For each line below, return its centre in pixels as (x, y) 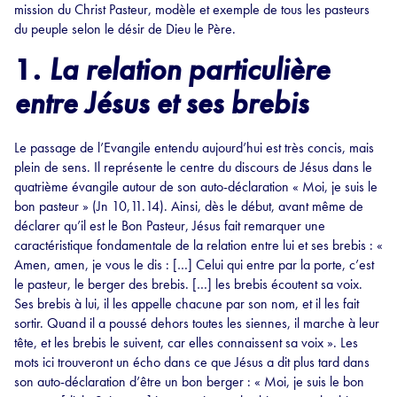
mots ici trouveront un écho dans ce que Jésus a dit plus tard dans (192, 362)
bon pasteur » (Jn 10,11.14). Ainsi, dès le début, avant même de (189, 206)
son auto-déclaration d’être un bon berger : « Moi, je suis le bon (189, 382)
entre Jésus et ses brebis (161, 104)
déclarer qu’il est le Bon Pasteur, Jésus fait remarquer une (170, 226)
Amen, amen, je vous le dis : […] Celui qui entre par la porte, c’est (194, 265)
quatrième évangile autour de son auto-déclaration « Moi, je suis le (196, 187)
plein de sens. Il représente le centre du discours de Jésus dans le (193, 167)
